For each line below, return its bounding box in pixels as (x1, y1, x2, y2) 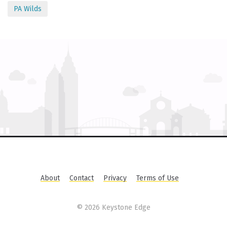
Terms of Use (136, 174, 179, 182)
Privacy (103, 174, 127, 182)
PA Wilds (14, 5, 42, 13)
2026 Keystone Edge (85, 203, 150, 212)
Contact (69, 174, 94, 182)
